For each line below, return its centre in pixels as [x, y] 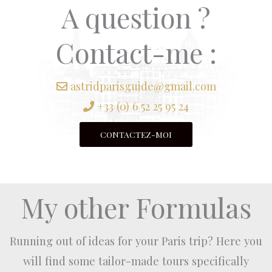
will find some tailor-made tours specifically [136, 260]
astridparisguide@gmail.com [143, 86]
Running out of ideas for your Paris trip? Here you [136, 240]
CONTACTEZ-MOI [136, 134]
